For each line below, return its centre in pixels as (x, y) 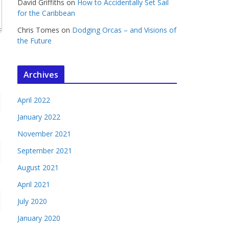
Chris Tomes (38, 30)
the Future (35, 41)
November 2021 (44, 134)
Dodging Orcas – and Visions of (124, 30)
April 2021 (34, 184)
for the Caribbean (46, 13)
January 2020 (39, 218)
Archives (41, 75)
